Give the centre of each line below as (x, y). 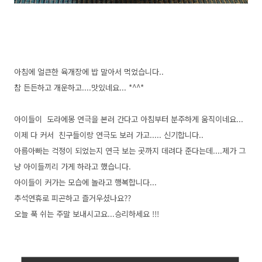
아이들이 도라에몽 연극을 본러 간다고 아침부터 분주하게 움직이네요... (129, 119)
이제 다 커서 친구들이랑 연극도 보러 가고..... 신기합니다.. (109, 135)
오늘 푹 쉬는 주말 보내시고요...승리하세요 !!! (87, 214)
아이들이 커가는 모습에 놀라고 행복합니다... (85, 182)
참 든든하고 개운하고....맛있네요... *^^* (79, 87)
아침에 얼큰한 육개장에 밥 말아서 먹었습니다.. (89, 72)
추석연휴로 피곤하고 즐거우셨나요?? (73, 198)
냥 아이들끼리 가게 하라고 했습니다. (73, 166)
